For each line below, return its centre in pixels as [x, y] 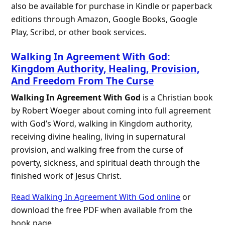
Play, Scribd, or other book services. [79, 32]
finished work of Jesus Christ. [67, 176]
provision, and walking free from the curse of [97, 150]
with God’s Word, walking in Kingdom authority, [102, 124]
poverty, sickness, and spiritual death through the [106, 163]
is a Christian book [177, 98]
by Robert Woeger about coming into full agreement [111, 111]
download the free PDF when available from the [102, 210]
